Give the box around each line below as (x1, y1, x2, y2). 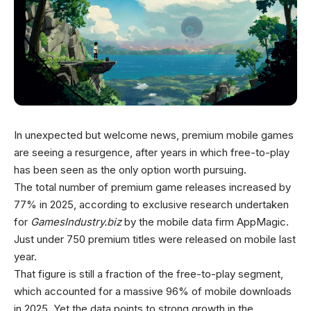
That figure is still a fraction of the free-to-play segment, (14, 267, 283, 281)
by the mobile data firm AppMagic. (121, 215, 289, 229)
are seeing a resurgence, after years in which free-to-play (14, 146, 289, 160)
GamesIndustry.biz (31, 215, 121, 229)
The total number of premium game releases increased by (14, 180, 291, 194)
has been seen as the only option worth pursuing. (14, 163, 246, 177)
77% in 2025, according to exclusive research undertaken (14, 198, 289, 212)
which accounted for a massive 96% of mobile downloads (14, 285, 292, 299)
